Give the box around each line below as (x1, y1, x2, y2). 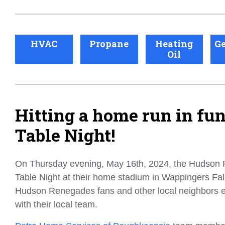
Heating (155, 37, 193, 50)
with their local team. (15, 199, 97, 209)
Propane (89, 37, 129, 50)
